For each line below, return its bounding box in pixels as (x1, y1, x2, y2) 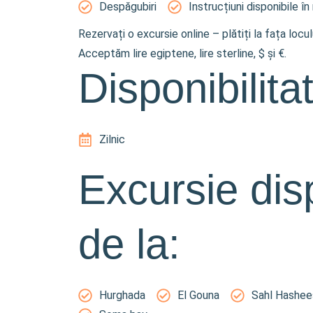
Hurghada (99, 289, 145, 302)
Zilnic (99, 133, 125, 146)
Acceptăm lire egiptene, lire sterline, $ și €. (78, 47, 286, 60)
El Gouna (177, 289, 219, 302)
